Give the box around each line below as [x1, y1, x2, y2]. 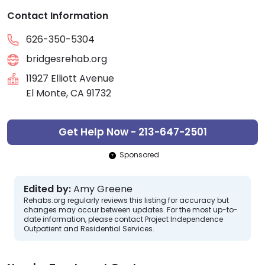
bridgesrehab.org [26, 52, 107, 66]
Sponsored [119, 150, 159, 160]
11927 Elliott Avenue [26, 72, 114, 86]
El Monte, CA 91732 [26, 86, 111, 101]
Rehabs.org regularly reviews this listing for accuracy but [24, 195, 229, 206]
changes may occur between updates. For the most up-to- [24, 205, 238, 215]
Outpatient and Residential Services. [24, 224, 154, 234]
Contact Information [7, 9, 108, 23]
